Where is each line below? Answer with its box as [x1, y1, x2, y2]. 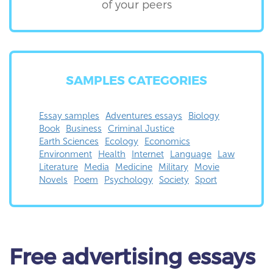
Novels [39, 174, 68, 185]
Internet [132, 149, 164, 160]
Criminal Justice [108, 123, 174, 134]
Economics [144, 136, 190, 147]
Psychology [104, 174, 153, 185]
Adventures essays [105, 110, 182, 121]
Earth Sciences [39, 136, 99, 147]
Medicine [115, 161, 152, 172]
